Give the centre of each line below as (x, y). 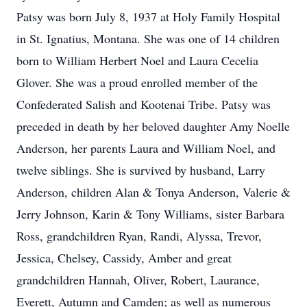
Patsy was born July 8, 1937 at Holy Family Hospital (148, 16)
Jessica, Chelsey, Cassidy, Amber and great (124, 258)
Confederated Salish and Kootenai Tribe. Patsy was (144, 104)
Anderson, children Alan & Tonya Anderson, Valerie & (153, 192)
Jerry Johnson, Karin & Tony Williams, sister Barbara (150, 214)
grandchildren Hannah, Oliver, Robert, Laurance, (138, 280)
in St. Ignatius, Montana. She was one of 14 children (148, 38)
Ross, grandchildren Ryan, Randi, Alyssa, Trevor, (139, 236)
